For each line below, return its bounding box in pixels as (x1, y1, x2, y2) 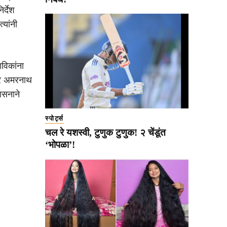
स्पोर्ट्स (45, 115, 64, 123)
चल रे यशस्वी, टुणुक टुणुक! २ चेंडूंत (45, 127, 166, 138)
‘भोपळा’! (45, 139, 75, 150)
